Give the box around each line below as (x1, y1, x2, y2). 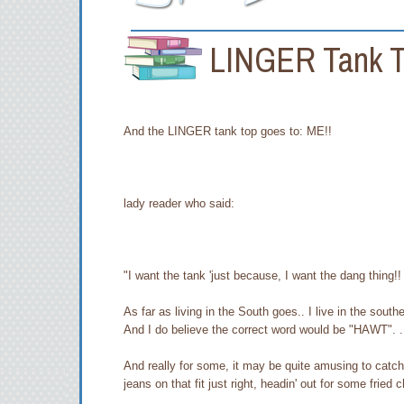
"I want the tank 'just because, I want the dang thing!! (124, 269, 401, 282)
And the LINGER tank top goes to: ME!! (124, 124, 332, 138)
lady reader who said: (124, 197, 234, 210)
